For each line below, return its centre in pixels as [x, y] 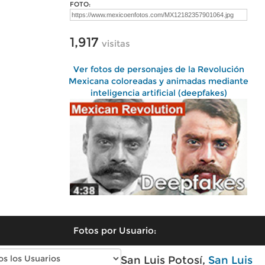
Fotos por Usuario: [115, 230]
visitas [116, 43]
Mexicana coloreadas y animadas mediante [159, 81]
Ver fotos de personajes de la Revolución [159, 69]
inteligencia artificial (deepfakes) [159, 93]
